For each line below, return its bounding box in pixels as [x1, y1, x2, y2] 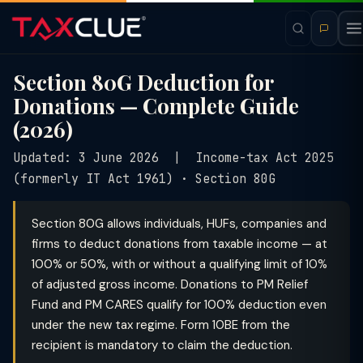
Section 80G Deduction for [13, 68, 273, 96]
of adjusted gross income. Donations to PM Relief [32, 276, 308, 293]
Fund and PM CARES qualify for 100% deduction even [32, 297, 327, 313]
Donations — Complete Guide [13, 92, 299, 120]
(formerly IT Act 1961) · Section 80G [13, 171, 275, 187]
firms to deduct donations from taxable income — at [32, 236, 327, 252]
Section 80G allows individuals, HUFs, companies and [32, 216, 327, 232]
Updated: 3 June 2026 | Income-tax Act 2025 [13, 150, 334, 166]
